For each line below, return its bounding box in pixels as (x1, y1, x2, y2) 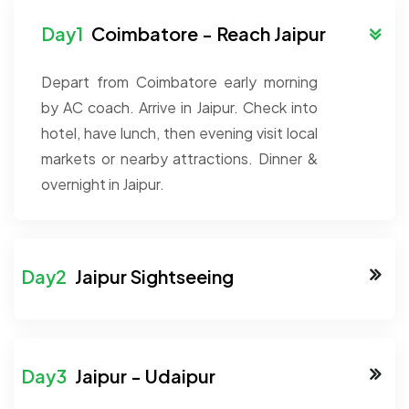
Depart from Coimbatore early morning (41, 72, 318, 92)
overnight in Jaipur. (41, 174, 164, 194)
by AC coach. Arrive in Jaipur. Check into (41, 98, 318, 118)
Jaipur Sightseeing (71, 265, 234, 288)
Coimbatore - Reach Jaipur (88, 22, 326, 46)
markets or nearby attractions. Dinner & (41, 149, 318, 169)
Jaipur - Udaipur (71, 364, 215, 388)
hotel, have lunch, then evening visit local (41, 123, 318, 143)
